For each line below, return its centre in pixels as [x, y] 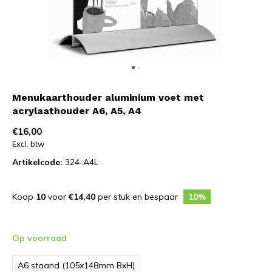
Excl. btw [28, 144]
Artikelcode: [37, 162]
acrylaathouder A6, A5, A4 [77, 111]
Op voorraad [39, 238]
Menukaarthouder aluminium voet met [108, 97]
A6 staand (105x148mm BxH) [76, 265]
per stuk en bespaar [138, 197]
